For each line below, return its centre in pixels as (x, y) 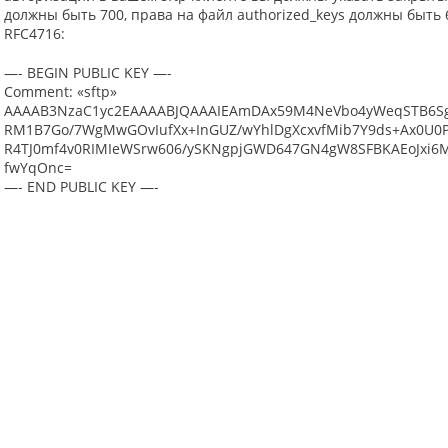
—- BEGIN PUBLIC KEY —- (88, 72)
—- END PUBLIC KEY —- (81, 186)
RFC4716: (34, 33)
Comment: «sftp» (60, 91)
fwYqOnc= (38, 167)
